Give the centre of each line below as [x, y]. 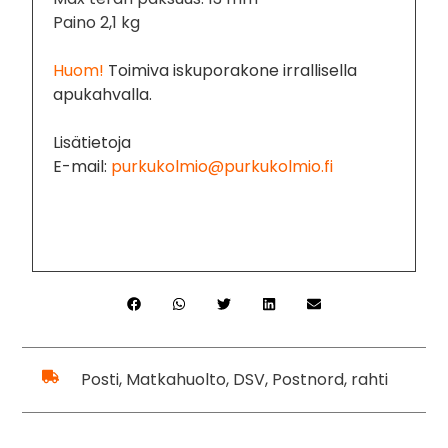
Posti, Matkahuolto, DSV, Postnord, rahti [234, 379]
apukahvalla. [103, 94]
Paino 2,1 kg [97, 22]
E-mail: [82, 166]
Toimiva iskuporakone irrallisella [231, 70]
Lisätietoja [92, 142]
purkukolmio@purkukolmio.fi [222, 166]
